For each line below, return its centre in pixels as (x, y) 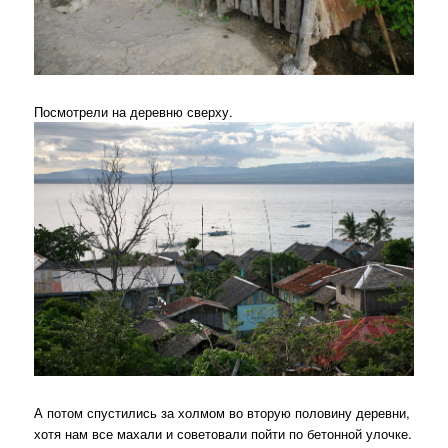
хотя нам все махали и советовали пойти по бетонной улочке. (223, 433)
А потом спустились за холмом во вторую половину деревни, (222, 412)
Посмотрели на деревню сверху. (134, 112)
